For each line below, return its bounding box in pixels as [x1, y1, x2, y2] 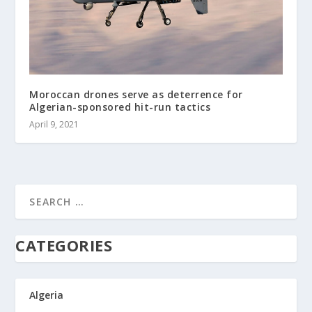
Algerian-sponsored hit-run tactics [29, 100, 211, 114]
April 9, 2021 [29, 118, 79, 131]
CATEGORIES [15, 235, 113, 256]
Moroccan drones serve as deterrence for [29, 88, 243, 102]
